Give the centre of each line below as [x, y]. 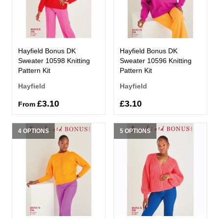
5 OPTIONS [135, 131]
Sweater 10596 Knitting [156, 60]
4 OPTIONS [33, 131]
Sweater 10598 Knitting [54, 60]
